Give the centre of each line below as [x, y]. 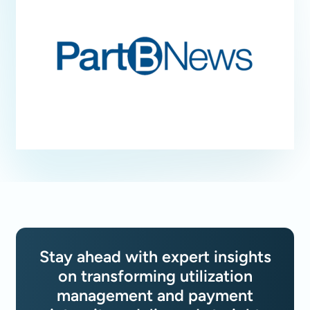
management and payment [155, 295]
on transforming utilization [155, 276]
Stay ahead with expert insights [155, 256]
